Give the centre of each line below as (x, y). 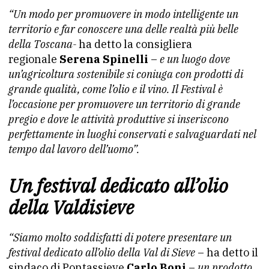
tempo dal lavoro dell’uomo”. (74, 149)
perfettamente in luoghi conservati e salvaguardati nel (132, 134)
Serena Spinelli (104, 59)
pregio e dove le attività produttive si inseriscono (119, 119)
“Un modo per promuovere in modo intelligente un (123, 14)
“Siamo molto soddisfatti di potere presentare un (120, 237)
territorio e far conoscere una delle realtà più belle (123, 29)
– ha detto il (227, 252)
